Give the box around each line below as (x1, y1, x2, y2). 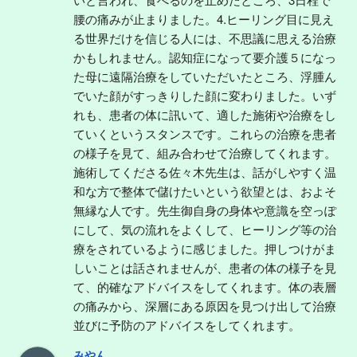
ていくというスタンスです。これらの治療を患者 (73, 124, 336, 142)
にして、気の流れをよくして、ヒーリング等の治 (73, 220, 336, 237)
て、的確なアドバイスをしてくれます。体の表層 (73, 277, 336, 295)
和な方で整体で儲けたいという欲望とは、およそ (73, 182, 336, 199)
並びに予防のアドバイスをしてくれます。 (73, 316, 300, 333)
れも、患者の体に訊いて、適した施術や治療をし (73, 105, 336, 123)
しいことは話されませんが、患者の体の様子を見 (73, 258, 336, 276)
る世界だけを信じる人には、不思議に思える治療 (73, 29, 336, 46)
